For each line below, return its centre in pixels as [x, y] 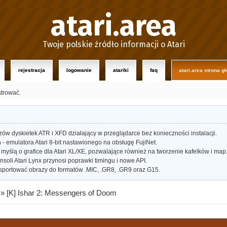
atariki [121, 70]
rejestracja [32, 70]
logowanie [79, 70]
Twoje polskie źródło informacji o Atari [113, 44]
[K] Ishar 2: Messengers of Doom [62, 193]
